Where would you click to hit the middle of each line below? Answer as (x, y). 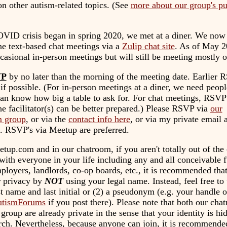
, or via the (47, 119)
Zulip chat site (148, 46)
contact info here (99, 119)
